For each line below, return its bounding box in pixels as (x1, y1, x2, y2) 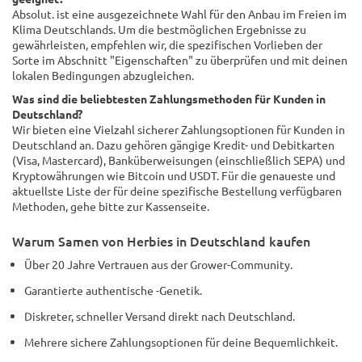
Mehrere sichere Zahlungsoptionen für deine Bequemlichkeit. (24, 335, 338, 349)
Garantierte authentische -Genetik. (24, 283, 202, 297)
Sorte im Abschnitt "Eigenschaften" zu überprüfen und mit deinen (12, 53, 347, 67)
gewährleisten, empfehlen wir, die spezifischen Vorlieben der (12, 37, 322, 52)
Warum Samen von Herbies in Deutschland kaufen (12, 232, 310, 250)
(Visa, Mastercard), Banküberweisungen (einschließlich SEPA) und (12, 153, 345, 167)
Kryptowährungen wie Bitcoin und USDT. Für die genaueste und (12, 168, 335, 183)
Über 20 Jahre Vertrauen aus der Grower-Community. (24, 257, 293, 271)
